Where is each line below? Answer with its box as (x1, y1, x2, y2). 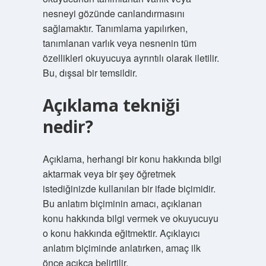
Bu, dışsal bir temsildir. (42, 66, 137, 80)
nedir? (42, 115, 93, 138)
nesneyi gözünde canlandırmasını (42, 7, 185, 20)
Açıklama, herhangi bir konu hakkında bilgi (42, 152, 221, 166)
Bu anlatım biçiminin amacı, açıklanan (42, 197, 202, 210)
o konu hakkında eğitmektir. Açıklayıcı (42, 226, 200, 240)
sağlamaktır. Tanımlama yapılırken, (42, 21, 188, 35)
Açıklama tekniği (42, 94, 180, 116)
